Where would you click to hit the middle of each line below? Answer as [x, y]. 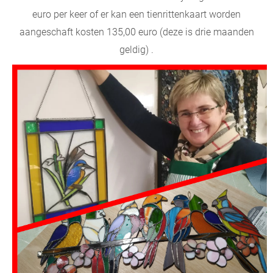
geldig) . [136, 49]
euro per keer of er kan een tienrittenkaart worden [136, 14]
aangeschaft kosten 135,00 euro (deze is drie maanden [136, 32]
